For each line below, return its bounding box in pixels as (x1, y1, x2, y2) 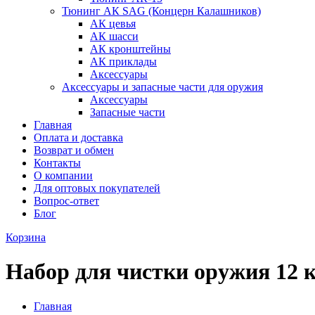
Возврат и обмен (34, 144, 114, 156)
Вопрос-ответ (34, 195, 99, 207)
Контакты (34, 157, 81, 169)
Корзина (6, 231, 46, 243)
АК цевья (90, 18, 136, 30)
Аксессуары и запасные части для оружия (62, 81, 263, 93)
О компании (34, 169, 93, 181)
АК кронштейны (90, 43, 171, 55)
